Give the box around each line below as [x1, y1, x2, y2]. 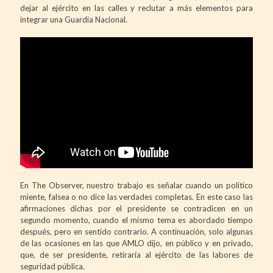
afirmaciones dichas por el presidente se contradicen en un [20, 203, 253, 213]
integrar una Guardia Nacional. [20, 14, 127, 24]
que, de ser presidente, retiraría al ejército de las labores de [20, 249, 253, 260]
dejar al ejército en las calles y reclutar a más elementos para [20, 2, 253, 13]
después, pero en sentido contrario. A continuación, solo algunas [20, 226, 253, 236]
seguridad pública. [20, 261, 85, 271]
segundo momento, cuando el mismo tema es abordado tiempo [20, 214, 253, 225]
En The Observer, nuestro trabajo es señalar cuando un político [20, 180, 253, 190]
